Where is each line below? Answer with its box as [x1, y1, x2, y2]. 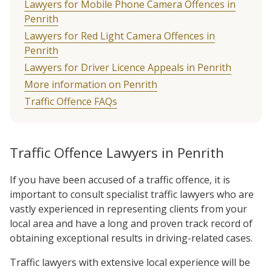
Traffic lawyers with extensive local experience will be [10, 256, 250, 269]
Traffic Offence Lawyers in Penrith [10, 143, 224, 162]
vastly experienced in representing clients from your [10, 202, 247, 216]
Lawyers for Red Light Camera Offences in [24, 29, 215, 42]
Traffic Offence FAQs [24, 95, 117, 108]
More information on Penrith [24, 78, 157, 91]
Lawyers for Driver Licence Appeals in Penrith [24, 61, 231, 74]
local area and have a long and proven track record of [10, 217, 253, 230]
